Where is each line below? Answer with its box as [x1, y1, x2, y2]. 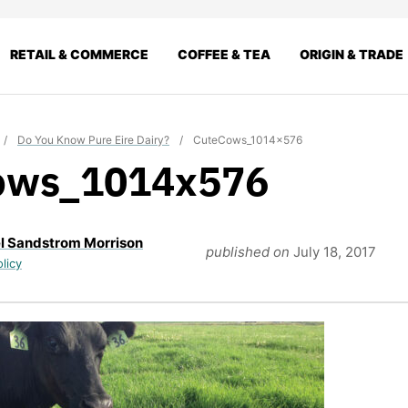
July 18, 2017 [293, 242, 376, 260]
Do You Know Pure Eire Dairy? [17, 132, 169, 147]
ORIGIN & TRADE [300, 46, 403, 62]
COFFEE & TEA [178, 46, 270, 62]
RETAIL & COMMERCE [10, 46, 148, 62]
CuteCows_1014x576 [193, 132, 302, 147]
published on [206, 242, 293, 260]
